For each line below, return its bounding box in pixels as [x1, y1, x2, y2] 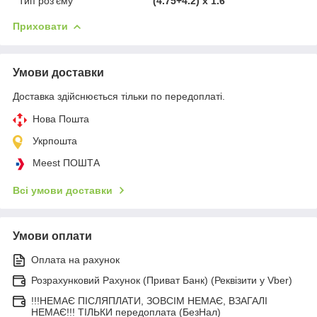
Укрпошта [33, 135, 77, 147]
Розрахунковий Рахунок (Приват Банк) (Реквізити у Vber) [31, 275, 292, 287]
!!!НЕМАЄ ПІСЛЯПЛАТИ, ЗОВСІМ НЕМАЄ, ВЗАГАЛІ [31, 295, 267, 307]
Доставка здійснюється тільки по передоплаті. [13, 91, 225, 103]
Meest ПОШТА [33, 157, 100, 169]
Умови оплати [13, 230, 92, 243]
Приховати [13, 21, 68, 33]
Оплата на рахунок [31, 254, 120, 266]
